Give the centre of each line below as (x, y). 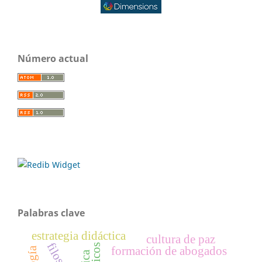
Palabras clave (51, 213)
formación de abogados (169, 251)
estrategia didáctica (79, 235)
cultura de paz (181, 239)
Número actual (53, 58)
